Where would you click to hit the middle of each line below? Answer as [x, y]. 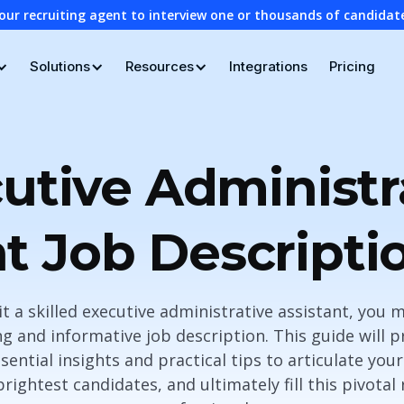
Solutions [60, 66]
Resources [159, 66]
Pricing [352, 66]
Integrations [268, 66]
